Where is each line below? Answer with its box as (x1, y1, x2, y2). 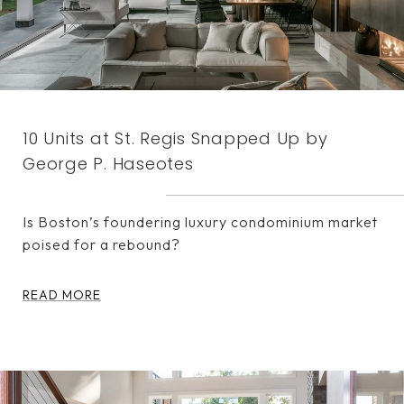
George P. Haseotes (23, 152, 194, 176)
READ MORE (23, 287, 101, 304)
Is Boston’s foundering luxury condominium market (23, 213, 378, 232)
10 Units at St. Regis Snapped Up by (23, 127, 328, 151)
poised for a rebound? (23, 235, 180, 254)
